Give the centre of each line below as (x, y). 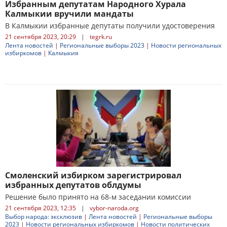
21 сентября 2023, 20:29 (41, 37)
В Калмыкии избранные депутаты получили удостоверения (110, 26)
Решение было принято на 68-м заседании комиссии (98, 197)
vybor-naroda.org (114, 208)
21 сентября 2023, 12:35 (41, 208)
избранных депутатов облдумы (73, 185)
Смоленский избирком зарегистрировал (93, 175)
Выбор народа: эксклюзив (44, 217)
